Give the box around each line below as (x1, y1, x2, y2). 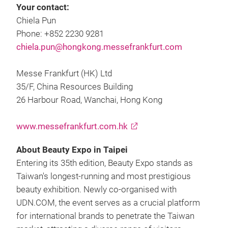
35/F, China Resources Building (16, 82, 133, 92)
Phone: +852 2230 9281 (16, 29, 104, 39)
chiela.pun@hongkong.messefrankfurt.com (16, 42, 182, 52)
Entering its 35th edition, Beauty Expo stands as (16, 158, 193, 168)
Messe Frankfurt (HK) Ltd (16, 69, 112, 78)
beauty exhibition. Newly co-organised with (16, 185, 177, 194)
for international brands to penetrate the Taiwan (16, 211, 194, 221)
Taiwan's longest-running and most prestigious (16, 172, 191, 181)
